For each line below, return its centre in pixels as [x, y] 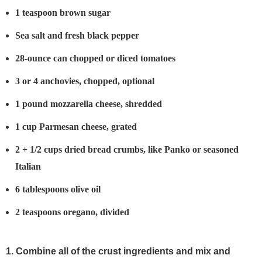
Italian [28, 167]
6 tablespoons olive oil [58, 189]
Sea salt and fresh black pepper [77, 36]
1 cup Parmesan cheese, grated [76, 127]
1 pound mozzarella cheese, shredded [89, 104]
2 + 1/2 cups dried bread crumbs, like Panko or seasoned [127, 150]
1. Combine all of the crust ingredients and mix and [118, 251]
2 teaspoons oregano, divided [72, 212]
